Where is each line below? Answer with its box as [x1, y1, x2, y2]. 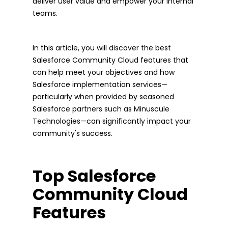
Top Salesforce [33, 164, 156, 187]
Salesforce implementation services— [33, 79, 167, 90]
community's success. [33, 128, 112, 138]
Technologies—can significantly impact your [33, 116, 191, 126]
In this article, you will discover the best [33, 42, 171, 53]
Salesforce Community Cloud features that [33, 54, 188, 65]
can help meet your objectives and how [33, 67, 175, 77]
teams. [33, 8, 58, 18]
